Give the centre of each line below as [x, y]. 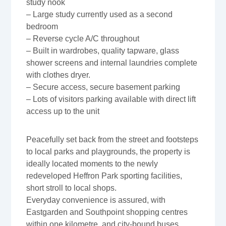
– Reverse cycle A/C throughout [83, 38]
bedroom [42, 26]
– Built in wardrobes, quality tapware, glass [103, 50]
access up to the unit [63, 111]
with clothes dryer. [59, 75]
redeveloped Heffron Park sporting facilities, [104, 176]
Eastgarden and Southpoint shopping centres [107, 212]
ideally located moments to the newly [92, 163]
